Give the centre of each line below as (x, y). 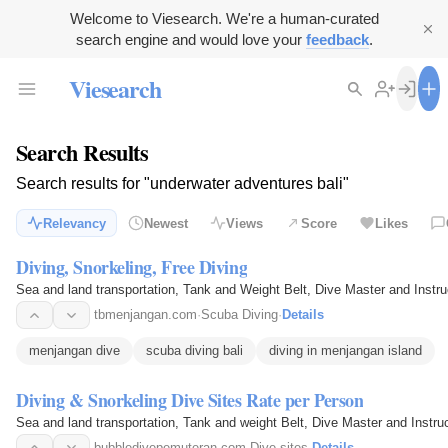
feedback (337, 39)
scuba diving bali (194, 351)
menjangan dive (74, 351)
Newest (166, 223)
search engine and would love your (190, 39)
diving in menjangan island (345, 351)
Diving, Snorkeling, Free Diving (132, 267)
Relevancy (74, 223)
